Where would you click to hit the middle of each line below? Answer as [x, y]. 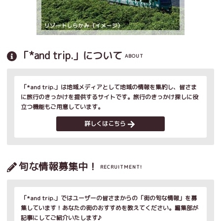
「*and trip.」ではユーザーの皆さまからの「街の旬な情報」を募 [109, 198]
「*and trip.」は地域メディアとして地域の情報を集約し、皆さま [109, 87]
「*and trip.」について [71, 55]
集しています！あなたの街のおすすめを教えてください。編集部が [110, 208]
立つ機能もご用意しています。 [62, 107]
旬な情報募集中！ [58, 166]
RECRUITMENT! [121, 167]
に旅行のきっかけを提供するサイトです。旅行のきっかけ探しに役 [110, 97]
